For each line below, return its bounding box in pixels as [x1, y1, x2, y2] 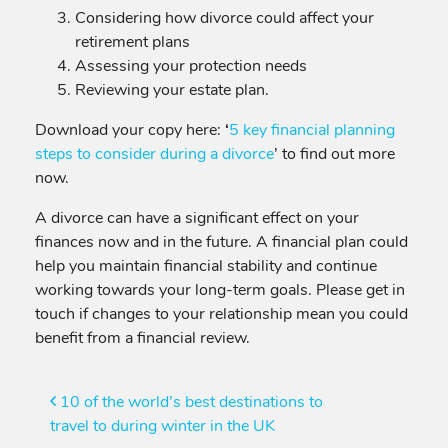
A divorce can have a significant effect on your [35, 207, 359, 229]
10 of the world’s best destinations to [56, 391, 323, 413]
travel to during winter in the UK [50, 415, 275, 437]
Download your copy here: [35, 119, 225, 141]
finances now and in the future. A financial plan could [35, 231, 408, 253]
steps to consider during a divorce [35, 143, 274, 165]
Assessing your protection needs [75, 55, 307, 77]
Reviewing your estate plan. [75, 79, 269, 101]
